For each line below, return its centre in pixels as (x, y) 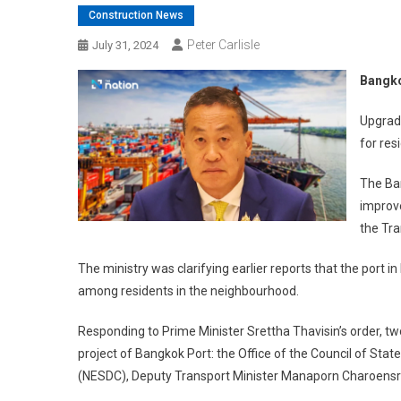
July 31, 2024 (125, 45)
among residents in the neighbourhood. (188, 291)
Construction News (136, 15)
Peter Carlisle (223, 45)
